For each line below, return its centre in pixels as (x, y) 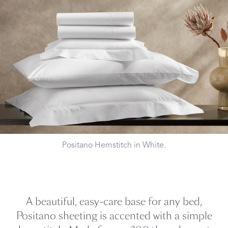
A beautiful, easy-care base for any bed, (114, 202)
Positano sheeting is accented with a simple (114, 216)
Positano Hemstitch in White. (114, 145)
